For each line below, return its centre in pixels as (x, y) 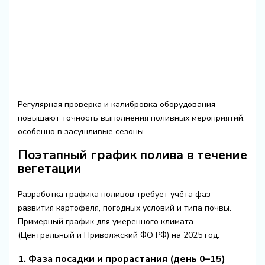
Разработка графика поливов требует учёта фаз (114, 195)
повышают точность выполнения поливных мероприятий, (131, 118)
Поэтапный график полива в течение (132, 155)
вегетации (49, 169)
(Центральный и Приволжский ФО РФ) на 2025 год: (118, 235)
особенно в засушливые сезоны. (81, 131)
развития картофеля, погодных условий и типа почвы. (124, 208)
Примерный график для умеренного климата (105, 222)
